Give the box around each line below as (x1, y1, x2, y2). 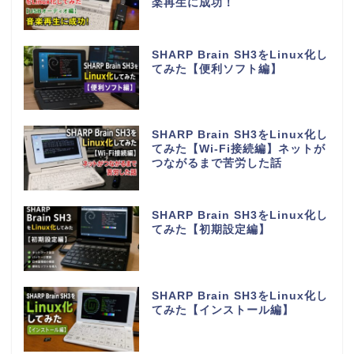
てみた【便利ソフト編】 (151, 62, 282, 75)
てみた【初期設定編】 (151, 224, 270, 236)
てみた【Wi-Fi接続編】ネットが (151, 143, 326, 156)
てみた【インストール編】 (151, 304, 294, 317)
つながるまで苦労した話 (151, 157, 282, 170)
